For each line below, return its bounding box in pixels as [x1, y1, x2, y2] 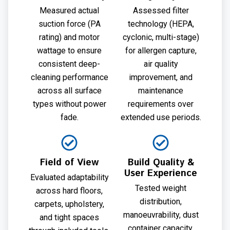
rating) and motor [39, 32, 100, 42]
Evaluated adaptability [30, 172, 109, 182]
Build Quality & [127, 156, 194, 169]
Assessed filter [132, 5, 189, 15]
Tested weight [135, 183, 186, 193]
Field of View [40, 156, 99, 169]
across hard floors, [36, 185, 103, 196]
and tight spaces [40, 212, 99, 222]
